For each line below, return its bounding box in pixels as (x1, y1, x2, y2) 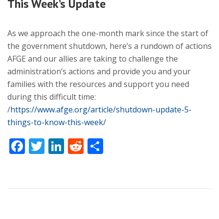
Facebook (25, 135, 94, 156)
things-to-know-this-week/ (7, 117, 106, 128)
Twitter (44, 135, 97, 156)
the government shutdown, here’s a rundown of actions (7, 41, 212, 51)
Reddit (84, 135, 131, 156)
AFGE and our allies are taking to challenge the (7, 53, 178, 64)
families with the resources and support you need (7, 79, 189, 89)
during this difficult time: (7, 91, 96, 102)
